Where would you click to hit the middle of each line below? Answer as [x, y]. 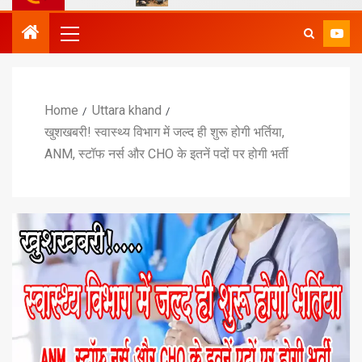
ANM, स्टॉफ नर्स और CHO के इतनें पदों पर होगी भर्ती [166, 154]
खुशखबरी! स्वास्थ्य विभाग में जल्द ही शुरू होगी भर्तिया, [164, 132]
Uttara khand [127, 110]
